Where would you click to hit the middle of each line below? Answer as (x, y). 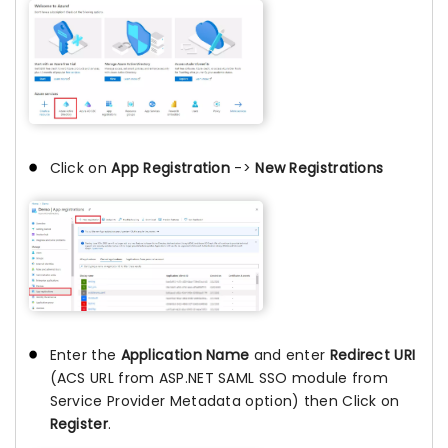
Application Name (187, 354)
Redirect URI (372, 354)
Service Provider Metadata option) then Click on (224, 400)
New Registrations (319, 168)
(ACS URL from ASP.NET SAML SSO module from (219, 377)
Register (78, 423)
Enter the (85, 354)
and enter (291, 354)
